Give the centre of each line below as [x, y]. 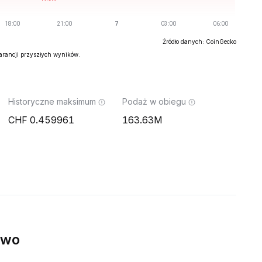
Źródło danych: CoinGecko [199, 42]
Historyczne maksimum [52, 101]
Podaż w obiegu [154, 101]
